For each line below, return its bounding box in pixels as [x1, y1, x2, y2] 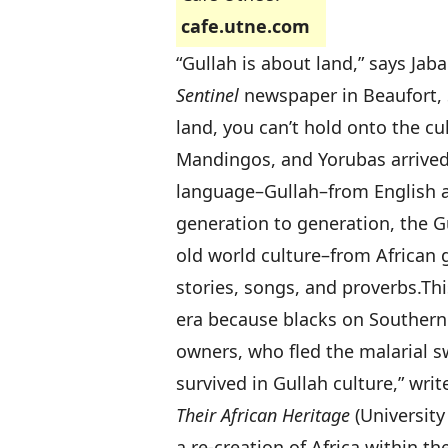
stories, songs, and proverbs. [176, 275, 421, 299]
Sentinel [176, 83, 239, 107]
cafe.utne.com [181, 14, 310, 38]
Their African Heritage [176, 403, 350, 427]
